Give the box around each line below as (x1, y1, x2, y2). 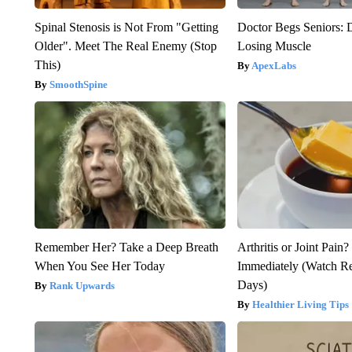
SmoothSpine (49, 78, 108, 90)
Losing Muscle (237, 38, 312, 53)
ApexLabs (251, 59, 297, 71)
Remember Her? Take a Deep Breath (34, 240, 218, 254)
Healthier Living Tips (252, 298, 350, 310)
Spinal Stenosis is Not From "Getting (34, 20, 218, 34)
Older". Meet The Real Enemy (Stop (34, 38, 217, 53)
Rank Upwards (49, 279, 115, 291)
